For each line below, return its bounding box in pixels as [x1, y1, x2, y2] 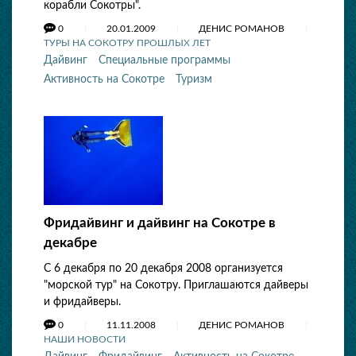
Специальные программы [99, 55, 230, 66]
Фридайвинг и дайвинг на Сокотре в [44, 216, 276, 230]
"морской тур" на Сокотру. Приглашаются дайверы [44, 280, 308, 291]
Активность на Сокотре [44, 74, 164, 85]
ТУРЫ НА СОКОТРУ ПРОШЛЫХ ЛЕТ [44, 38, 211, 48]
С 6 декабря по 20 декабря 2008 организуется [44, 263, 283, 274]
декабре [44, 236, 97, 250]
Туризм [176, 74, 212, 85]
